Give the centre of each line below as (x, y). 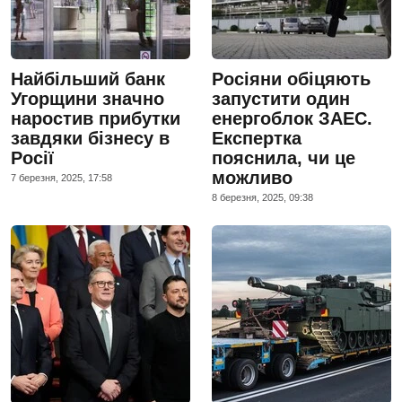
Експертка (257, 138)
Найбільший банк (88, 79)
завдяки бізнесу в (90, 138)
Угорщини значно (87, 98)
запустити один (281, 98)
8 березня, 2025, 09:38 (262, 197)
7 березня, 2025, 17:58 (61, 177)
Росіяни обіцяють (291, 79)
